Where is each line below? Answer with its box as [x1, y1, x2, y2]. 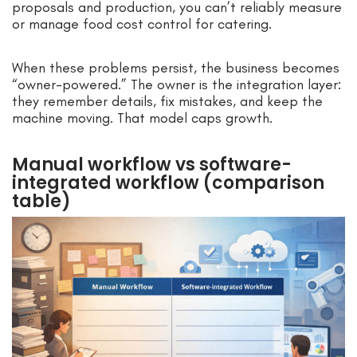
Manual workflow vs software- [12, 152, 292, 178]
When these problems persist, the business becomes [12, 59, 339, 77]
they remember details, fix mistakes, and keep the [12, 92, 323, 111]
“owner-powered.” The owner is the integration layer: [12, 76, 341, 94]
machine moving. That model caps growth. [12, 109, 273, 127]
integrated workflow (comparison [12, 171, 324, 196]
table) [12, 189, 71, 214]
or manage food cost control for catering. [12, 15, 272, 33]
